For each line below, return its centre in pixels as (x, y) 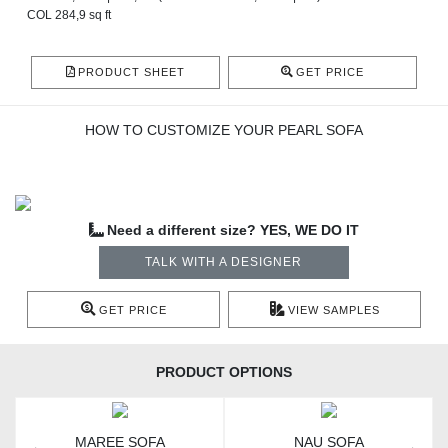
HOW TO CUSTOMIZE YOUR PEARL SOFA (224, 130)
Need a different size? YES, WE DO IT (233, 231)
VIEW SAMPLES (333, 310)
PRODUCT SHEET (131, 72)
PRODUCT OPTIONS (224, 372)
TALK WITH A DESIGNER (224, 262)
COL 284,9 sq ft (69, 15)
